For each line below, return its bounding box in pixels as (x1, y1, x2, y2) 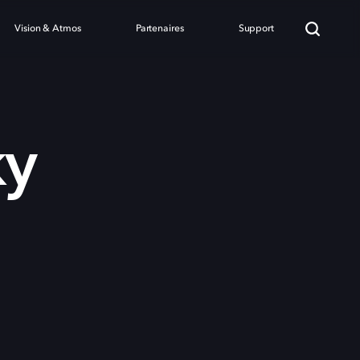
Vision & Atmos (14, 24, 81, 34)
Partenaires (135, 24, 184, 34)
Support (238, 24, 274, 34)
